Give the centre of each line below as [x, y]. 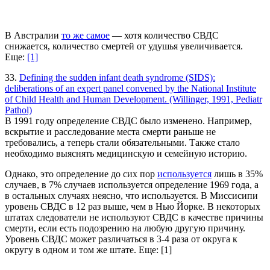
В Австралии [33, 35]
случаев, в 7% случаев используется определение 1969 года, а [132, 184]
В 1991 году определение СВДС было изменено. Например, [128, 121]
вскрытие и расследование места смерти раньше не [110, 131]
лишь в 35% [237, 174]
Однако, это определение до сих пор [81, 174]
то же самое [86, 35]
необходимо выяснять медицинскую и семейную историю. [126, 153]
